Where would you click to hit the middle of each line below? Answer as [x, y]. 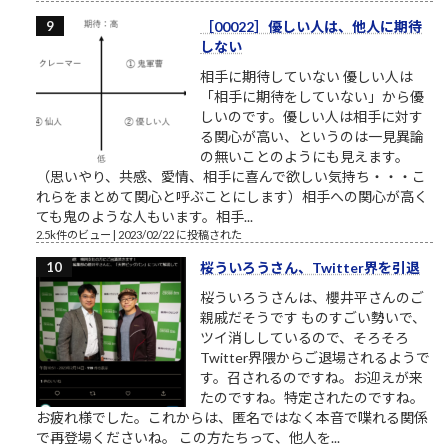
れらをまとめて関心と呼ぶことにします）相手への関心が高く [232, 196]
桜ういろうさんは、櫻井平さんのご [312, 297]
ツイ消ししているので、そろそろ [304, 337]
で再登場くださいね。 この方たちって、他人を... [188, 437]
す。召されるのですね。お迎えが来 [311, 377]
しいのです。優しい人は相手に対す [311, 116]
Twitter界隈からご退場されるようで [315, 357]
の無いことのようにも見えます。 [304, 156]
